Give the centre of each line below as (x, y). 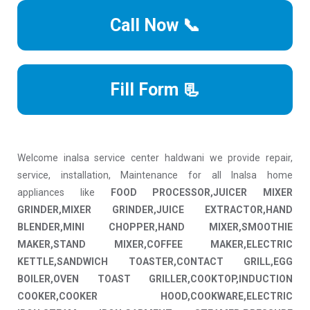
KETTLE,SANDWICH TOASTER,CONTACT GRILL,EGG (155, 262)
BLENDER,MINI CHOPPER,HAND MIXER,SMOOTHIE (155, 227)
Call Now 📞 (155, 26)
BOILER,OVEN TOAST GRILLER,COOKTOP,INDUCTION (155, 279)
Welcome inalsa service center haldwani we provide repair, (155, 158)
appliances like (64, 193)
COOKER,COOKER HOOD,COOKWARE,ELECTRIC (155, 297)
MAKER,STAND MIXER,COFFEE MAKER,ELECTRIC (155, 245)
